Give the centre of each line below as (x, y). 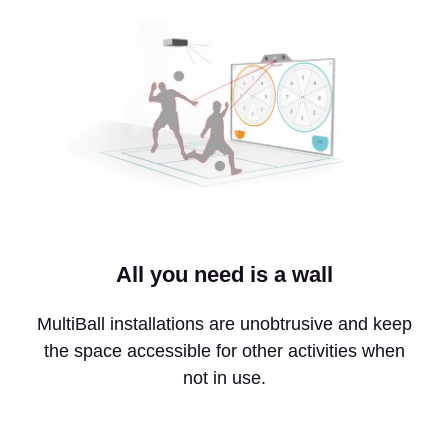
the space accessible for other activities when (224, 351)
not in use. (224, 378)
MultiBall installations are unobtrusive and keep (224, 324)
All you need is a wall (224, 275)
